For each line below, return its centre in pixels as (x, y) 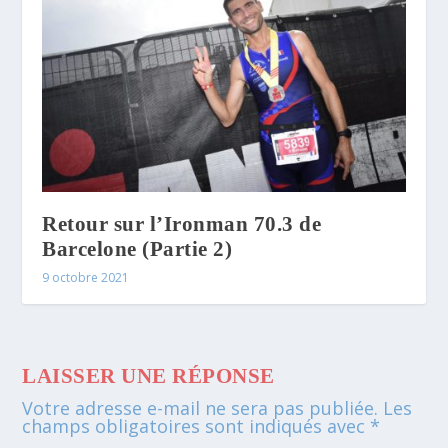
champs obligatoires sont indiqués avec (196, 426)
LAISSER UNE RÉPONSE (148, 376)
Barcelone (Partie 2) (137, 249)
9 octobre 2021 (86, 278)
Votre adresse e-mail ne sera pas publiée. (200, 408)
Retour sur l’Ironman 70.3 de (182, 224)
